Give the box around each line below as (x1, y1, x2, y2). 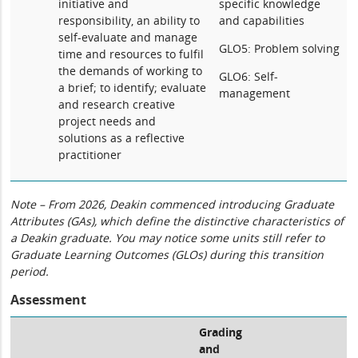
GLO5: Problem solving (219, 41, 340, 56)
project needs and (58, 113, 157, 129)
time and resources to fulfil (58, 46, 205, 62)
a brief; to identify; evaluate (58, 80, 207, 95)
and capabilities (219, 13, 305, 28)
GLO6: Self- (219, 69, 279, 84)
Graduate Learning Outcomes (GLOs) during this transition (10, 247, 324, 262)
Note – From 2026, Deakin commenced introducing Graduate (10, 197, 335, 212)
